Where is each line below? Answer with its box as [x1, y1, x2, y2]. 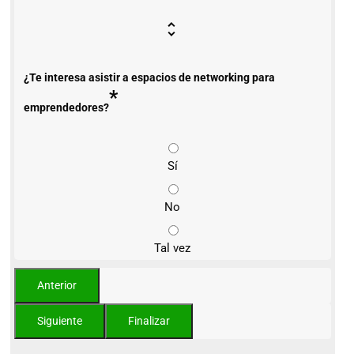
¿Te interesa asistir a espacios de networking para [24, 71, 275, 85]
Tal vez [154, 241, 191, 256]
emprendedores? [24, 101, 109, 115]
